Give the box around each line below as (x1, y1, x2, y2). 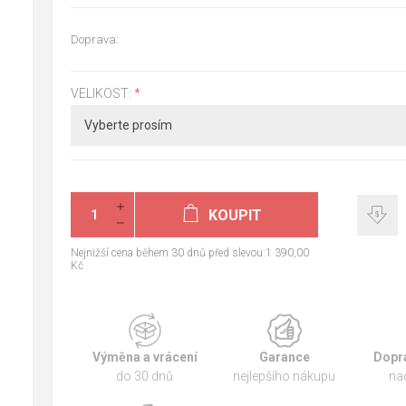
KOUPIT (208, 206, 263, 224)
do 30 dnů (116, 368, 174, 383)
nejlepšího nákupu (233, 368, 336, 383)
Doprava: (70, 32, 119, 46)
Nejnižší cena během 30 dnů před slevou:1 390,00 (70, 246, 309, 259)
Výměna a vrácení (92, 349, 198, 364)
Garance (258, 349, 310, 364)
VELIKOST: (70, 85, 134, 101)
